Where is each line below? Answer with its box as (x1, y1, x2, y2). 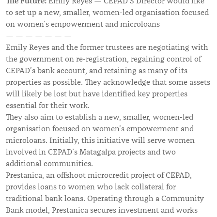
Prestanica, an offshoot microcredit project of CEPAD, (6, 170, 192, 181)
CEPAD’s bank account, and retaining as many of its (6, 66, 187, 76)
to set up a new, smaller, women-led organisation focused (6, 8, 209, 18)
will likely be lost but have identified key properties (6, 89, 187, 99)
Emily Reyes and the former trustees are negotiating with (6, 43, 208, 53)
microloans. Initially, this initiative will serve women (6, 136, 195, 146)
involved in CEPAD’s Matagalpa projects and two (6, 147, 176, 157)
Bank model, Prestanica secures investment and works (6, 205, 198, 216)
